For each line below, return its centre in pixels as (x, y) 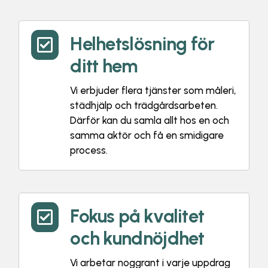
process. (89, 150)
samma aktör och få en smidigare (147, 135)
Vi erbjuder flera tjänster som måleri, (153, 90)
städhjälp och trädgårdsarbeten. (144, 105)
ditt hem (104, 66)
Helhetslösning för (142, 44)
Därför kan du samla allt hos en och (150, 120)
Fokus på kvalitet (137, 216)
